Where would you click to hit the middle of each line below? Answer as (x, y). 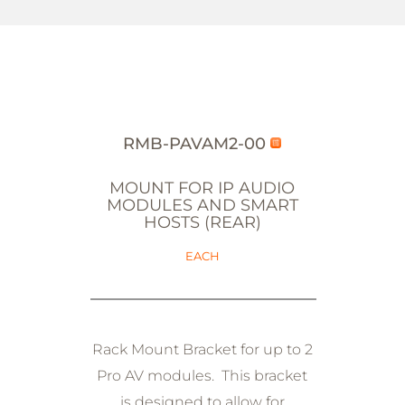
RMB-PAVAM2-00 (197, 144)
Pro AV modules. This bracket (202, 376)
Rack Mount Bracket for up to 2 (202, 349)
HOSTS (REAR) (202, 222)
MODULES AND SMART (202, 205)
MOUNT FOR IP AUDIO (202, 188)
